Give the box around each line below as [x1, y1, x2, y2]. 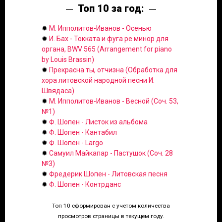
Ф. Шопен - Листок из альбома [49, 118, 148, 126]
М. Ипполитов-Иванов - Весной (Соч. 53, [49, 97, 178, 106]
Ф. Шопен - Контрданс [49, 180, 121, 189]
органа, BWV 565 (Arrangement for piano [42, 45, 172, 54]
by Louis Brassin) [42, 55, 94, 64]
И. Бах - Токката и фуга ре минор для [49, 35, 168, 43]
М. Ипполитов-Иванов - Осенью [49, 24, 152, 33]
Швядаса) [42, 87, 74, 95]
